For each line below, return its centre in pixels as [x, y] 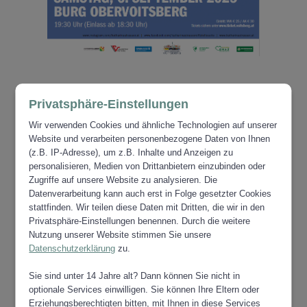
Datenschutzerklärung [72, 248]
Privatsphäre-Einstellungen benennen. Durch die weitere [140, 221]
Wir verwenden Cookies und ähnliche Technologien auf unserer [153, 125]
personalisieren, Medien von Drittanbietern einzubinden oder [147, 166]
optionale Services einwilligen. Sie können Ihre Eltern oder [144, 290]
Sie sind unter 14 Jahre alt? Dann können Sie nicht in [135, 276]
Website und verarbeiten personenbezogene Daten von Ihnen [150, 139]
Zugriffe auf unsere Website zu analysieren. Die [123, 180]
